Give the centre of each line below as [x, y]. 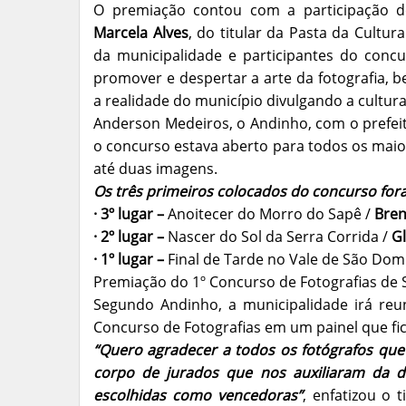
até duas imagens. [155, 168]
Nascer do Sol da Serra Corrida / [278, 236]
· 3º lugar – [129, 213]
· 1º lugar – [129, 259]
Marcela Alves [141, 32]
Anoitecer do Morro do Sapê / [269, 213]
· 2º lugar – [129, 236]
